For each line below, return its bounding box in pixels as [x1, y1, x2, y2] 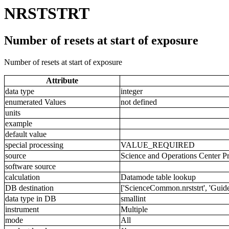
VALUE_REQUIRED [121, 141, 195, 150]
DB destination [5, 184, 54, 193]
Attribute [46, 76, 78, 85]
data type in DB [5, 194, 56, 203]
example [5, 119, 32, 128]
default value [5, 130, 47, 139]
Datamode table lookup [121, 173, 196, 182]
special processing [5, 141, 63, 150]
